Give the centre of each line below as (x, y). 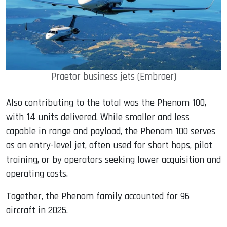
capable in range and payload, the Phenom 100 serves (111, 132)
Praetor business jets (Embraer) (113, 77)
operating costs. (37, 174)
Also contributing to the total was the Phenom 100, (106, 103)
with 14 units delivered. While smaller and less (98, 118)
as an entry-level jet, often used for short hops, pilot (109, 146)
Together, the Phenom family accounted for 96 (98, 197)
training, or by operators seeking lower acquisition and (113, 160)
